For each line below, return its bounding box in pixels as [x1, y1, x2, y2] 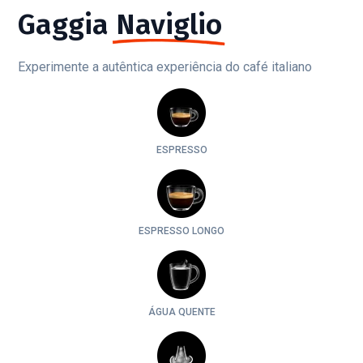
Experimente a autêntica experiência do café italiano [18, 59, 312, 75]
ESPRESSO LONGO [139, 225, 224, 237]
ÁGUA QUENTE [147, 306, 216, 318]
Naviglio [116, 7, 222, 41]
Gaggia [18, 7, 109, 41]
